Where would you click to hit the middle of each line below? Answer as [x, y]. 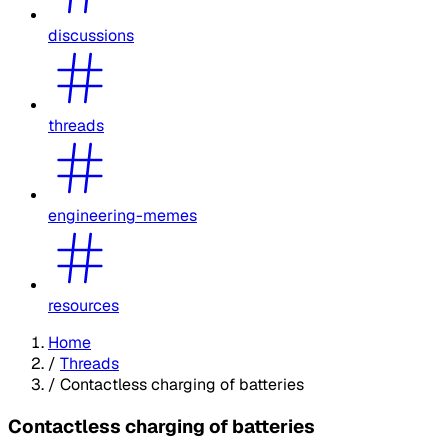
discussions [91, 35]
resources [83, 305]
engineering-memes [122, 215]
